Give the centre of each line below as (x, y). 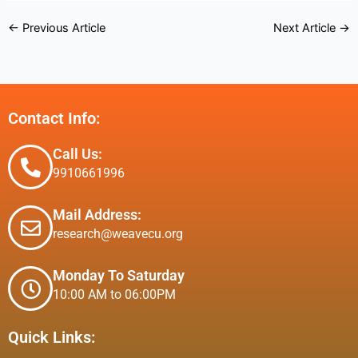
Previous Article (62, 28)
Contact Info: (54, 119)
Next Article (306, 28)
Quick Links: (52, 338)
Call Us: (78, 154)
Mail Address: (97, 215)
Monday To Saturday (119, 276)
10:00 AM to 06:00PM (114, 295)
